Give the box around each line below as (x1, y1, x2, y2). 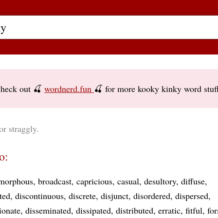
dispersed (175, 190, 208, 201)
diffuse (181, 175, 205, 187)
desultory (144, 175, 176, 187)
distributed (116, 204, 153, 216)
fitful (185, 204, 202, 216)
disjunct (101, 190, 128, 201)
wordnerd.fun (44, 83, 94, 94)
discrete (69, 190, 96, 201)
